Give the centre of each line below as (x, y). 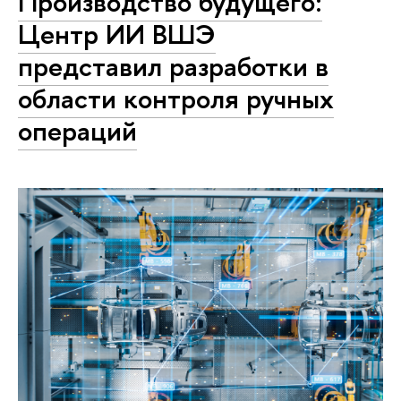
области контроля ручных (176, 98)
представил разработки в (173, 66)
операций (77, 130)
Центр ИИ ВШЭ (117, 34)
